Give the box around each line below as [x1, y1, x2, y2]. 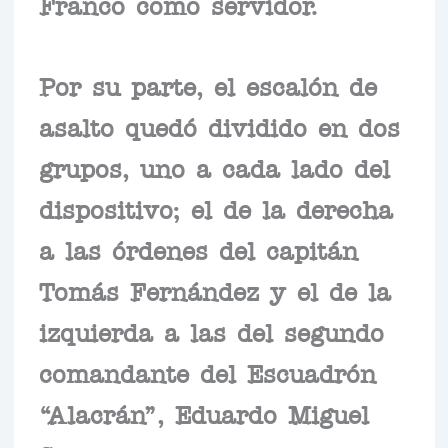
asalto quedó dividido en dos [38, 119, 400, 132]
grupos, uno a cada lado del [38, 160, 390, 173]
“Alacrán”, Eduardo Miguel [38, 406, 369, 419]
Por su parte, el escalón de [38, 78, 377, 91]
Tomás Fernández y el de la [38, 283, 391, 296]
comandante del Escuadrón [38, 365, 376, 378]
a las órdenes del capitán [38, 242, 358, 255]
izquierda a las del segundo [38, 324, 384, 337]
